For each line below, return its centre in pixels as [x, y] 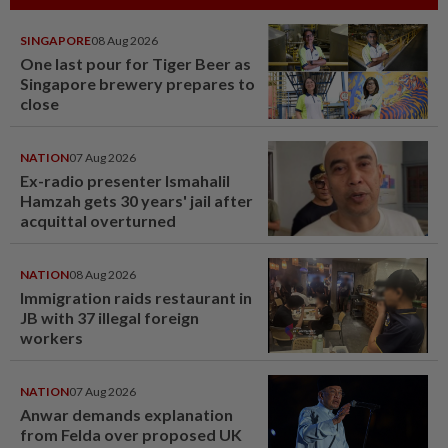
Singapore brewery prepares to [137, 83]
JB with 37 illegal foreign [109, 317]
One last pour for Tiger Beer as [135, 63]
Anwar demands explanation [126, 414]
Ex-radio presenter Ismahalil [125, 180]
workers [51, 337]
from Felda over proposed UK [131, 434]
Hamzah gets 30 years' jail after [136, 200]
